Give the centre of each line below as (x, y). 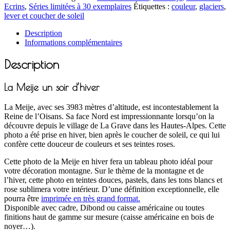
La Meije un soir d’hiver (52, 88)
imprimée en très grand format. (91, 199)
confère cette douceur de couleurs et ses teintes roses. (90, 144)
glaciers (212, 6)
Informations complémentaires (73, 42)
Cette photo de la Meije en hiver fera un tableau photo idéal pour (108, 162)
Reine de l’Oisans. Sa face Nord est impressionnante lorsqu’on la (109, 117)
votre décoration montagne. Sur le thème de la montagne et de (104, 171)
